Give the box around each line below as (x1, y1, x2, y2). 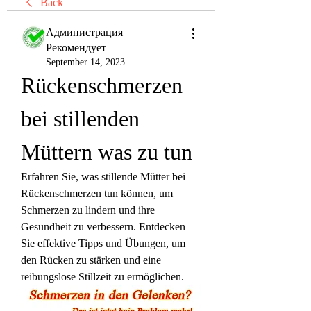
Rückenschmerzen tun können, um (21, 187, 173, 199)
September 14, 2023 (46, 57, 125, 67)
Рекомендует (46, 42, 106, 53)
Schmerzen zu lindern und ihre (21, 204, 155, 216)
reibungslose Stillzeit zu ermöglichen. (21, 271, 184, 283)
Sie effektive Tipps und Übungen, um (21, 237, 185, 249)
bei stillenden (21, 106, 140, 131)
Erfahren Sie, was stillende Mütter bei (21, 171, 185, 183)
